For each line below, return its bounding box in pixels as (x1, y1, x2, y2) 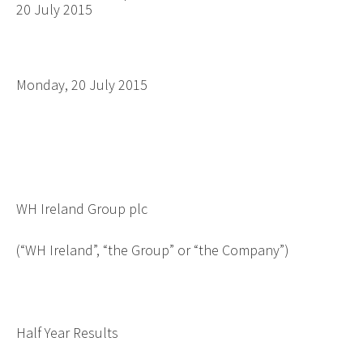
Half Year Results (15, 322, 118, 342)
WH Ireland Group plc (15, 199, 147, 218)
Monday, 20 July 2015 (15, 75, 147, 94)
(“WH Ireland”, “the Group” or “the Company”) (15, 240, 289, 259)
